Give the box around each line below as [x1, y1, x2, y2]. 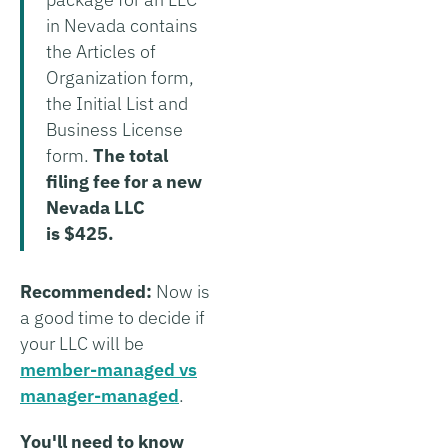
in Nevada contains [46, 13, 198, 37]
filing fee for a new [46, 169, 202, 193]
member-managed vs [20, 357, 197, 381]
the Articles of [46, 39, 156, 63]
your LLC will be [20, 331, 144, 355]
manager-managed [20, 383, 179, 407]
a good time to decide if [20, 305, 205, 329]
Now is [156, 279, 210, 303]
